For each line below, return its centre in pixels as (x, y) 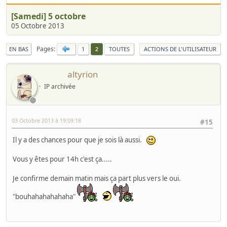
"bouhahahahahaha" (45, 197)
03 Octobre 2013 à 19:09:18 (46, 121)
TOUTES (119, 49)
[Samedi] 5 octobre (48, 16)
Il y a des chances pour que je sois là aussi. (80, 140)
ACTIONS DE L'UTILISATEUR (180, 49)
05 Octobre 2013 (38, 26)
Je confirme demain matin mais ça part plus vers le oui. (97, 179)
